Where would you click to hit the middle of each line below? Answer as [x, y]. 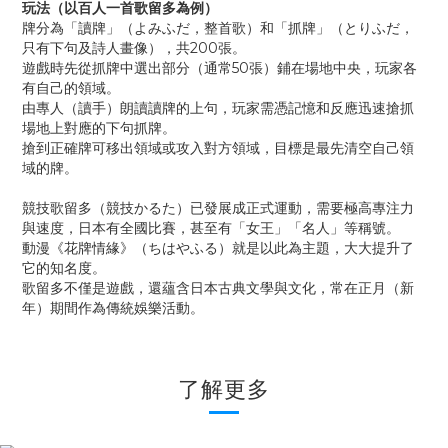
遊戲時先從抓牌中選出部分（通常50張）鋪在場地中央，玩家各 [219, 68]
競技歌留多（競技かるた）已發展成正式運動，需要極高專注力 [218, 208]
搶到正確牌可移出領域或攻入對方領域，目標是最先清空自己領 [218, 148]
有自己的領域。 [71, 88]
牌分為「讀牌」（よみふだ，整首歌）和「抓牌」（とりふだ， [218, 28]
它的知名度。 [64, 268]
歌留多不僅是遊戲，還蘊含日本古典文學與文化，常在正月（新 [218, 288]
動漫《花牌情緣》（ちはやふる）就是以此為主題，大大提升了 [218, 248]
